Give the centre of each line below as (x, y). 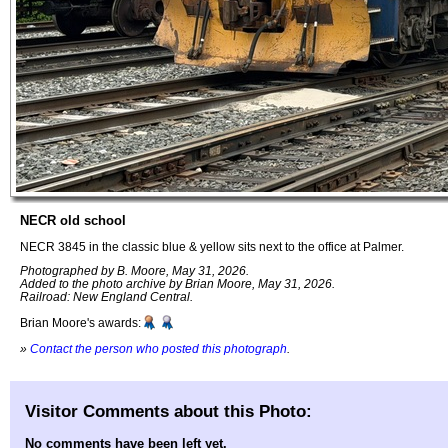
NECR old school (73, 220)
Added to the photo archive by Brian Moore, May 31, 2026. (177, 284)
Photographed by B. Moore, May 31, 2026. (134, 271)
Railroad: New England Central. (106, 297)
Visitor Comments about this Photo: (168, 410)
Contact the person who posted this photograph (158, 348)
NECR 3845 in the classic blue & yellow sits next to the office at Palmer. (212, 246)
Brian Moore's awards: (80, 323)
